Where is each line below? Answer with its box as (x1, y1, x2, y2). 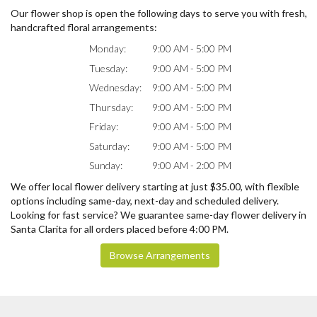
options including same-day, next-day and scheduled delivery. (11, 195, 279, 207)
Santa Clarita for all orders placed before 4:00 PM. (11, 223, 229, 236)
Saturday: (88, 139, 129, 152)
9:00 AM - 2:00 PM (151, 159, 231, 172)
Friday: (88, 120, 118, 133)
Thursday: (88, 100, 133, 113)
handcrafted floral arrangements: (11, 21, 157, 34)
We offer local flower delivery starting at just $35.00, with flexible (11, 180, 299, 193)
